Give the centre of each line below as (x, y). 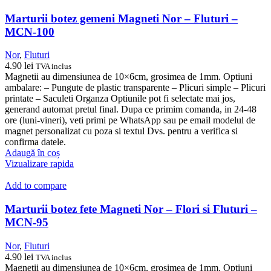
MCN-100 (30, 31)
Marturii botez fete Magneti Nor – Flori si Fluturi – (131, 209)
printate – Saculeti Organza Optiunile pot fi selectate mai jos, (120, 99)
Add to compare (36, 186)
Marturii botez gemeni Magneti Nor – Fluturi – (121, 18)
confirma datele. (35, 142)
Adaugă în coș (32, 153)
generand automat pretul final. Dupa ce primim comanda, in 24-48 (131, 109)
